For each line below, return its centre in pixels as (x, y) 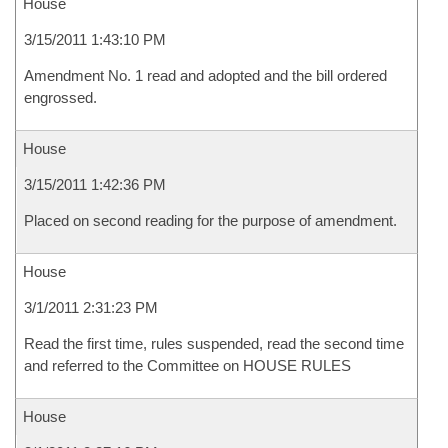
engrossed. (60, 97)
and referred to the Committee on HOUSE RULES (187, 365)
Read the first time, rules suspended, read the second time (214, 343)
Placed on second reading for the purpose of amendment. (210, 220)
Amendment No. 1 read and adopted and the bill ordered (205, 75)
